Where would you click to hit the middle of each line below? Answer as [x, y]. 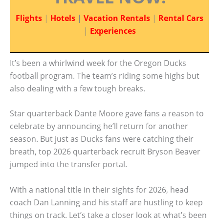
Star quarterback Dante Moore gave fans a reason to [107, 114]
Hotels [63, 18]
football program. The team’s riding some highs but [105, 76]
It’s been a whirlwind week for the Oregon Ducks [98, 63]
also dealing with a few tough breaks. [77, 88]
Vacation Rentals [117, 18]
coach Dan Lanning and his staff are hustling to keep [106, 202]
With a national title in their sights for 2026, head [99, 189]
